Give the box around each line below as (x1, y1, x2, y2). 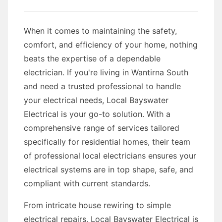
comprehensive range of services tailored (24, 123, 179, 133)
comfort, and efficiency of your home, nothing (24, 40, 198, 50)
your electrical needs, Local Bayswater (24, 95, 168, 105)
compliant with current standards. (24, 178, 150, 188)
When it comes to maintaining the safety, (24, 26, 177, 36)
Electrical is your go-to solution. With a (24, 109, 170, 119)
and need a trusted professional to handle (24, 81, 181, 91)
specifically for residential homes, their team (24, 137, 190, 147)
